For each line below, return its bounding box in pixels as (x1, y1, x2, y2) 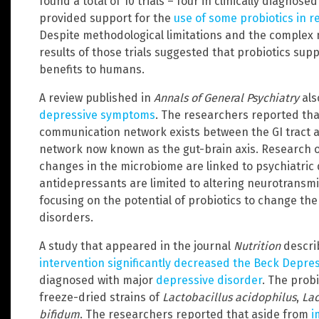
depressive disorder (156, 273, 262, 287)
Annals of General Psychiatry (154, 90, 299, 105)
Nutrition (234, 239, 283, 253)
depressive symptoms (39, 108, 155, 122)
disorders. (39, 210, 93, 224)
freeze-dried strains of (39, 290, 162, 304)
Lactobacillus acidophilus (162, 290, 296, 304)
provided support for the (39, 11, 174, 25)
